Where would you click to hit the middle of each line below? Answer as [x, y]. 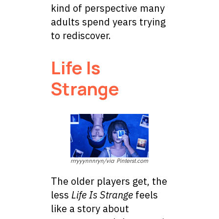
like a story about [90, 208]
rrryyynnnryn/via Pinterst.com [109, 161]
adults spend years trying [108, 22]
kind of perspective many [108, 8]
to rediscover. [81, 36]
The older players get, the [109, 181]
